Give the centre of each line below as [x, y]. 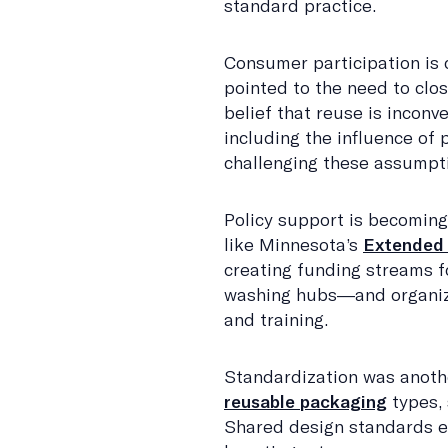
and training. [276, 319]
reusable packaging [305, 401]
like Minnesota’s [293, 244]
